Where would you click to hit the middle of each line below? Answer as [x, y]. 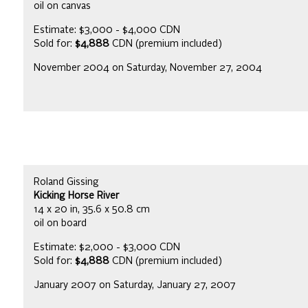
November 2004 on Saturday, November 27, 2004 [148, 68]
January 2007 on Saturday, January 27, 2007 [135, 285]
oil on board [60, 223]
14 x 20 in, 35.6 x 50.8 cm [92, 209]
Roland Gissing [66, 182]
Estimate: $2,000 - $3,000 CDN [107, 247]
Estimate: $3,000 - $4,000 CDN [107, 30]
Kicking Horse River [76, 196]
